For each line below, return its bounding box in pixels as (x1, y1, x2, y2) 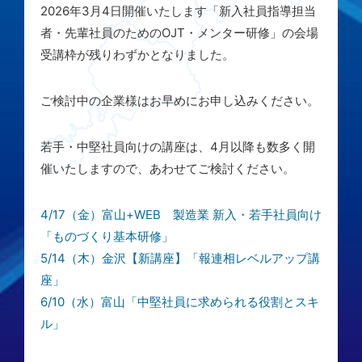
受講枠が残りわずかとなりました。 (40, 47, 234, 62)
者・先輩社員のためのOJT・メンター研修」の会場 (40, 25, 318, 40)
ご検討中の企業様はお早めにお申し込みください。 (40, 93, 319, 108)
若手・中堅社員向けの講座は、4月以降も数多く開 (40, 139, 315, 154)
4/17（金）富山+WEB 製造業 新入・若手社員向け (40, 207, 322, 222)
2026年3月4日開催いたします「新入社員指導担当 (40, 3, 316, 19)
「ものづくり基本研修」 (40, 229, 174, 244)
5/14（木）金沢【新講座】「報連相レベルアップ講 (40, 250, 320, 266)
